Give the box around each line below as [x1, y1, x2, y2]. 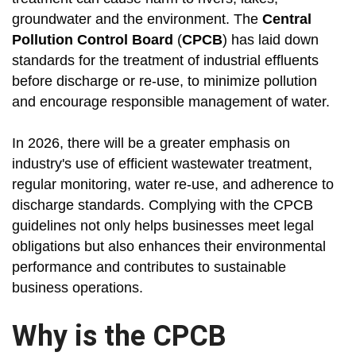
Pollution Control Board [12, 32, 173, 48]
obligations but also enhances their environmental [12, 238, 326, 255]
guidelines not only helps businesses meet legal [12, 218, 314, 234]
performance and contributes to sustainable [12, 259, 286, 276]
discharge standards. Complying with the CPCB [12, 197, 313, 214]
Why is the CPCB [12, 319, 226, 354]
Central [262, 11, 311, 28]
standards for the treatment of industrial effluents [12, 52, 319, 69]
